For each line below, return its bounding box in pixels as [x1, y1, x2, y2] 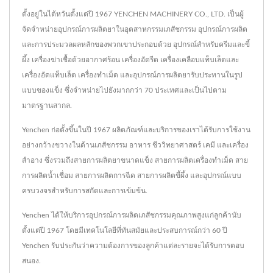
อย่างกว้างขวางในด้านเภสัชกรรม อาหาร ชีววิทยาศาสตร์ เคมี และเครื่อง [22, 141, 249, 149]
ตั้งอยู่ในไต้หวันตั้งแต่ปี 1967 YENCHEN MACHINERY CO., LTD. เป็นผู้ [22, 10, 244, 18]
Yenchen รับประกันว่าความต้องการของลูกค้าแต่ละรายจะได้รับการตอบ [22, 241, 244, 249]
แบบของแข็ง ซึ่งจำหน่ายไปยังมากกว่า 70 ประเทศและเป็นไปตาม [22, 86, 227, 94]
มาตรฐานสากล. [22, 101, 72, 109]
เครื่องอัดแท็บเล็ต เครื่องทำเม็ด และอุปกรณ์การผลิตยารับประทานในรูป [22, 71, 243, 79]
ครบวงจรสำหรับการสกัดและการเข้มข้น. [22, 186, 147, 194]
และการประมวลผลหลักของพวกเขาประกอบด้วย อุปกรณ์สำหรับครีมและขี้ [22, 40, 250, 48]
